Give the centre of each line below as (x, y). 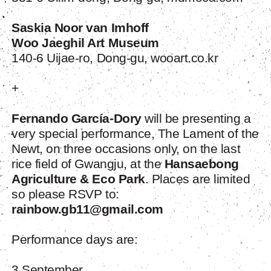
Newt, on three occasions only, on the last (126, 149)
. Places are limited (198, 179)
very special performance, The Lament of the (135, 134)
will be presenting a (198, 119)
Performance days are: (75, 240)
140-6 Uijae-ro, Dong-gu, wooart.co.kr (115, 58)
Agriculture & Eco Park (78, 179)
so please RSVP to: (65, 194)
